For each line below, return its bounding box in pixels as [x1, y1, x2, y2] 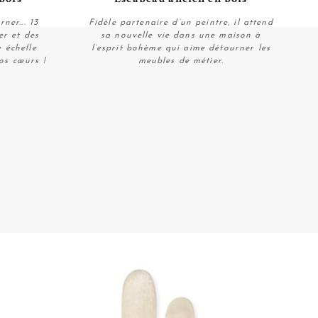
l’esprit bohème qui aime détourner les [91, 43, 270, 53]
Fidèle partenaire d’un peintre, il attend [88, 18, 273, 27]
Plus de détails [143, 82, 219, 94]
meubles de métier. [138, 56, 224, 65]
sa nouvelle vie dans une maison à [100, 31, 261, 40]
